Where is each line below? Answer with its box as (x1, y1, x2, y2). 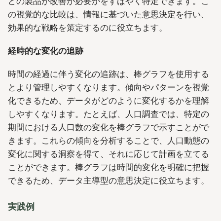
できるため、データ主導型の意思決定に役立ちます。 (8, 176, 209, 186)
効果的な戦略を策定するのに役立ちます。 (8, 22, 167, 33)
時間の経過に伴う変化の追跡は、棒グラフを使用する (8, 69, 209, 79)
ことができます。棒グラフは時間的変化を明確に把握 (8, 162, 209, 173)
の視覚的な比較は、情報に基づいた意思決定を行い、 (8, 9, 209, 19)
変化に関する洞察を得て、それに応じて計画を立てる (8, 149, 209, 159)
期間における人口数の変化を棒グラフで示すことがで (8, 122, 209, 133)
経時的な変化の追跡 (8, 45, 83, 56)
